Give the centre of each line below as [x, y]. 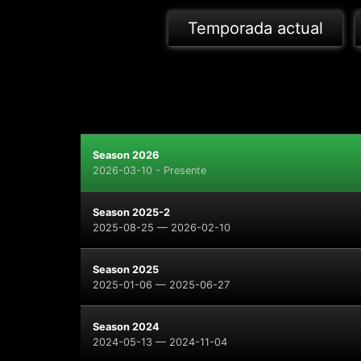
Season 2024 [126, 327]
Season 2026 [125, 155]
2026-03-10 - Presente [149, 170]
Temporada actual [256, 28]
